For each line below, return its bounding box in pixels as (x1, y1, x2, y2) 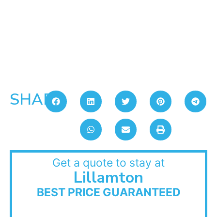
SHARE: (10, 89, 66, 110)
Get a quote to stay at (52, 155, 165, 170)
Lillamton (74, 167, 143, 188)
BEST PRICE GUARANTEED (36, 185, 181, 199)
